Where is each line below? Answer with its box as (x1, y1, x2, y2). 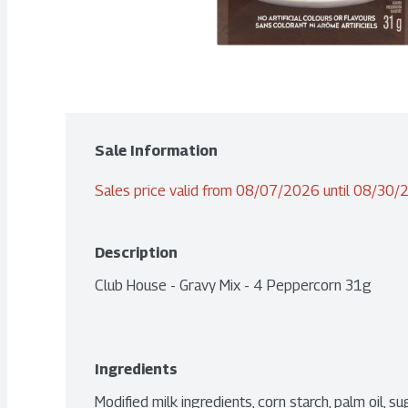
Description (95, 244, 178, 261)
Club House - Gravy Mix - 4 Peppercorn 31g (95, 277, 372, 294)
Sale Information (95, 142, 218, 159)
